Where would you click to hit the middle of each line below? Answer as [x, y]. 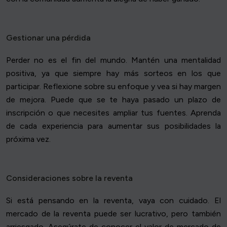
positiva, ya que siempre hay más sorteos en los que [113, 73]
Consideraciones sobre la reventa [69, 178]
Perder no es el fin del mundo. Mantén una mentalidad [113, 60]
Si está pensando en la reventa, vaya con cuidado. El [113, 201]
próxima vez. [28, 139]
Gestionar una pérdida [48, 38]
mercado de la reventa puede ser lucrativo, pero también [113, 214]
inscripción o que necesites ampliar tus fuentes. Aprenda [113, 113]
